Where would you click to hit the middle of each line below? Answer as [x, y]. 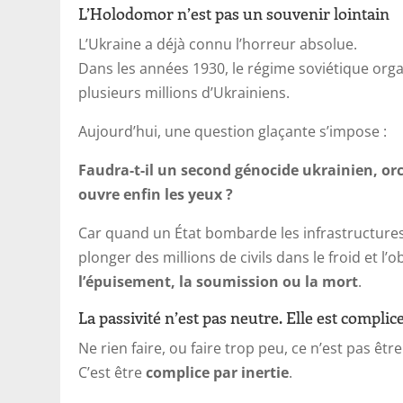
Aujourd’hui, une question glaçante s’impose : [233, 131]
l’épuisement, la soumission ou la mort [219, 281]
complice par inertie [218, 372]
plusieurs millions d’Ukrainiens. [184, 92]
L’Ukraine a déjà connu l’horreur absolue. [218, 44]
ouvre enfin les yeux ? [156, 194]
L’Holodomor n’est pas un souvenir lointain [234, 13]
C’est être [112, 372]
